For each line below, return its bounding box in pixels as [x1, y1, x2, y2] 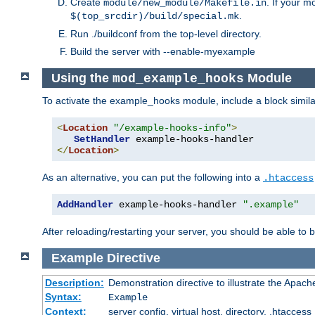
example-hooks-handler [113, 199, 243, 211]
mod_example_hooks [112, 71, 244, 86]
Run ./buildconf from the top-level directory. [70, 27, 262, 39]
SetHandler [74, 134, 130, 146]
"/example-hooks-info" [113, 122, 231, 134]
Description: [44, 276, 104, 288]
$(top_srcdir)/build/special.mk [70, 10, 239, 22]
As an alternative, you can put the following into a [42, 172, 263, 184]
